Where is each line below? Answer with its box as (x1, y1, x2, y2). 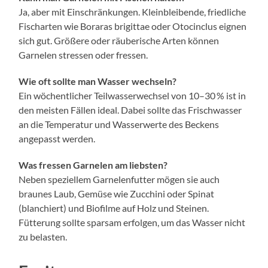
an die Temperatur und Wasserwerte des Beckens (19, 118, 220, 130)
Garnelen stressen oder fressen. (19, 48, 148, 60)
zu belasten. (19, 230, 68, 242)
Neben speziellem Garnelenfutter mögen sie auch (19, 173, 220, 185)
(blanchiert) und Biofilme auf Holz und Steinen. (19, 202, 209, 214)
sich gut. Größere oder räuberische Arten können (19, 34, 220, 46)
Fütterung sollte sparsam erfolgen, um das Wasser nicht (19, 216, 246, 228)
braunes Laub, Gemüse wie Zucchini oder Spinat (19, 187, 215, 199)
